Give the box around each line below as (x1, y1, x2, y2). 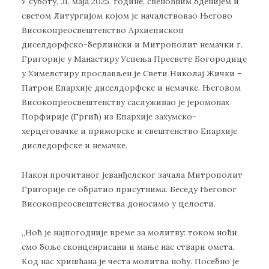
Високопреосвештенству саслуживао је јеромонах (22, 97, 229, 108)
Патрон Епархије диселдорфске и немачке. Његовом (22, 82, 241, 94)
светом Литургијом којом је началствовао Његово (22, 10, 232, 22)
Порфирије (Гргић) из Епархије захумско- (22, 111, 196, 122)
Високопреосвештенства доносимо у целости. (22, 198, 216, 209)
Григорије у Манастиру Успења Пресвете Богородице (22, 53, 247, 65)
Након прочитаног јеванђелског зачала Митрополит (22, 169, 243, 180)
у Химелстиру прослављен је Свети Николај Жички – (22, 68, 242, 79)
